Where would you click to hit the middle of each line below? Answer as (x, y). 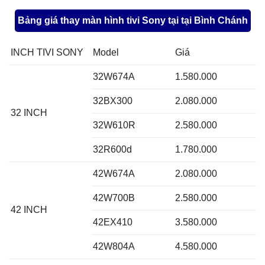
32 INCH (29, 113)
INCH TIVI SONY (47, 53)
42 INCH (29, 210)
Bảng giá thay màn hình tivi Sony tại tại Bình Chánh (132, 21)
